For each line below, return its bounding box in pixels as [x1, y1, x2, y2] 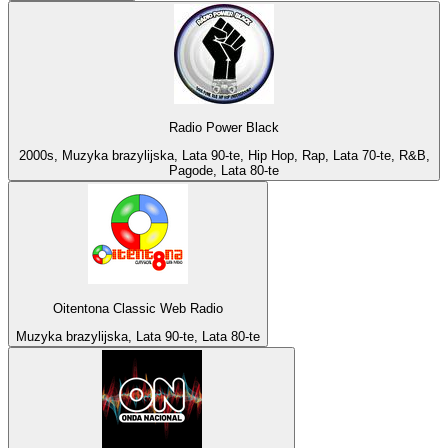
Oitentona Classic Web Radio [53, 300, 223, 316]
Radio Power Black [169, 119, 279, 135]
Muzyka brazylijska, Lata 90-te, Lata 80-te [16, 328, 260, 344]
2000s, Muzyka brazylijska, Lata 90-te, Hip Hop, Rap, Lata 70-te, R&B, [18, 148, 430, 164]
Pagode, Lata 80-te [169, 163, 279, 179]
